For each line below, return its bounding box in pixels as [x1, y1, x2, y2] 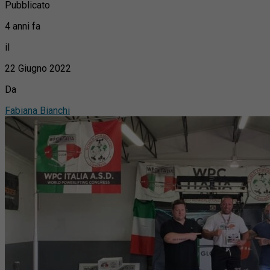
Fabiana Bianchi [5, 104, 70, 116]
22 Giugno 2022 [5, 62, 71, 74]
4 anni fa [5, 20, 40, 32]
